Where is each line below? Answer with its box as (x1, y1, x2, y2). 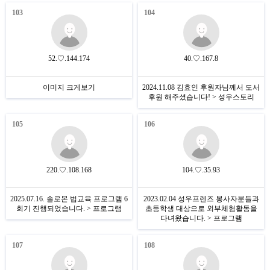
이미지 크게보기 (43, 83, 95, 92)
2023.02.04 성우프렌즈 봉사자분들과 (143, 195, 259, 203)
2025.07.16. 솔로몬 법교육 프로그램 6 (10, 195, 128, 203)
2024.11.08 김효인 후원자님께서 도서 (142, 83, 260, 92)
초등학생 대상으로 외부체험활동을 (145, 204, 257, 213)
